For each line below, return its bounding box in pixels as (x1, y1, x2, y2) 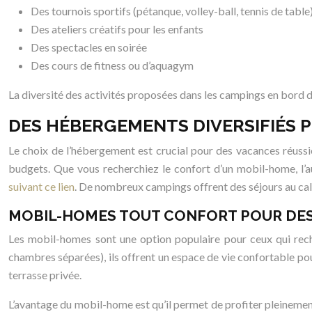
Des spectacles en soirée (31, 40, 147, 54)
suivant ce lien (8, 179, 75, 193)
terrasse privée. (8, 267, 81, 281)
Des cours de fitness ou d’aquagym (31, 58, 194, 72)
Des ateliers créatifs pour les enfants (31, 22, 203, 36)
